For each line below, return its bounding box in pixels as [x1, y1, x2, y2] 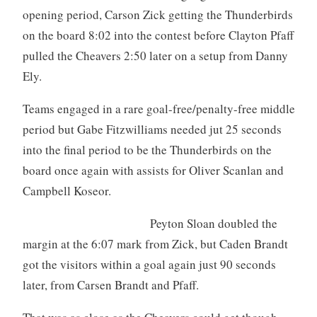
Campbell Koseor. [22, 182, 111, 199]
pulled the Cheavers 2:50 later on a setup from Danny [22, 47, 288, 64]
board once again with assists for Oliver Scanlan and [22, 161, 284, 178]
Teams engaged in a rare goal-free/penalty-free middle [22, 100, 295, 117]
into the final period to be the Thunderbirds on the [22, 141, 272, 158]
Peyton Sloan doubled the [149, 214, 277, 231]
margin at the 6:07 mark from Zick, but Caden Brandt [22, 235, 288, 252]
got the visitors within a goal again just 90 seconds [22, 255, 276, 272]
